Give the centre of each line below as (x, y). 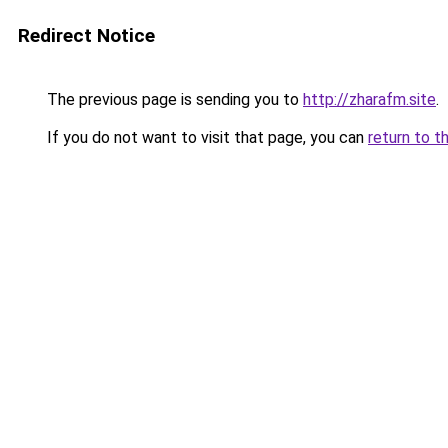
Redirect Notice (86, 35)
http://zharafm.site (369, 99)
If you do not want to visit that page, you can (205, 137)
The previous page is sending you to (173, 99)
